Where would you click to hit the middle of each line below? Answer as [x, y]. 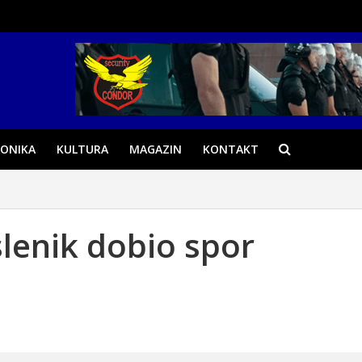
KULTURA [82, 149]
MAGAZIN [155, 149]
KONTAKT [230, 149]
